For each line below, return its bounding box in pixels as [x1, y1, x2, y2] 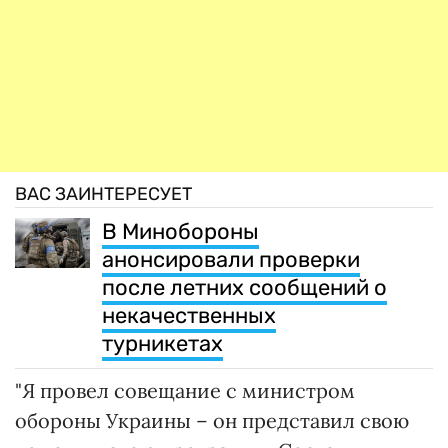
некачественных [102, 301, 276, 329]
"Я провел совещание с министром [15, 377, 355, 403]
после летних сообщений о [102, 273, 387, 301]
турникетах [102, 329, 223, 357]
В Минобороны [102, 217, 259, 245]
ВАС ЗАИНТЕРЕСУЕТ [15, 182, 192, 205]
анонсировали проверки [102, 245, 360, 273]
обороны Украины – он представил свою [15, 407, 409, 433]
